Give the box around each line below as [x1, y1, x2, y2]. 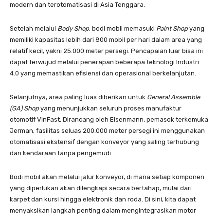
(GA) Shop [10, 104, 39, 112]
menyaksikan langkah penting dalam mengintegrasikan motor [10, 206, 196, 214]
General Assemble [147, 93, 200, 101]
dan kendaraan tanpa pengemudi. [10, 149, 115, 157]
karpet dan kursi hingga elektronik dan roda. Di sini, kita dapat [10, 195, 196, 203]
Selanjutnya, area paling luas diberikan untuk [10, 93, 147, 101]
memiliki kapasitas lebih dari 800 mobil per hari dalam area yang [10, 36, 202, 43]
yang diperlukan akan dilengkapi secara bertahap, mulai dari [10, 184, 192, 192]
